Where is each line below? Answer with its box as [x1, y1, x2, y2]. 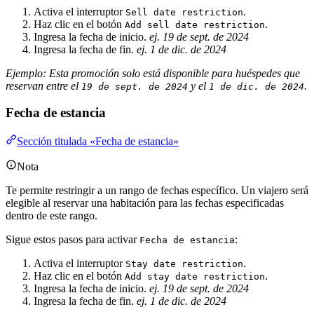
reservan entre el [6, 79, 81, 92]
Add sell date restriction [125, 19, 265, 30]
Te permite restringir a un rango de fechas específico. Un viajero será [6, 184, 308, 197]
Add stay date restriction [125, 271, 265, 282]
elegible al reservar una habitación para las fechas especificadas [6, 197, 284, 210]
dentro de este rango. [6, 210, 97, 222]
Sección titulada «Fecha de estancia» [17, 135, 179, 148]
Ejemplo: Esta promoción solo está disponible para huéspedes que [6, 67, 300, 79]
